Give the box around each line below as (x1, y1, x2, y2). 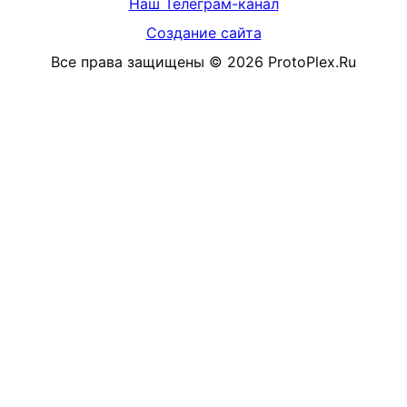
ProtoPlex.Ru (268, 53, 356, 72)
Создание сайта (145, 24, 262, 43)
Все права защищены (51, 53, 204, 72)
